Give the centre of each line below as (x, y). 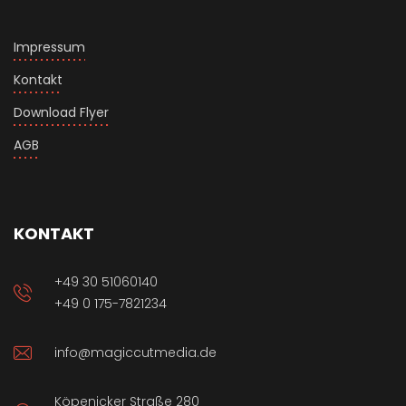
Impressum (49, 48)
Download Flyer (61, 113)
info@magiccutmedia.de (135, 353)
